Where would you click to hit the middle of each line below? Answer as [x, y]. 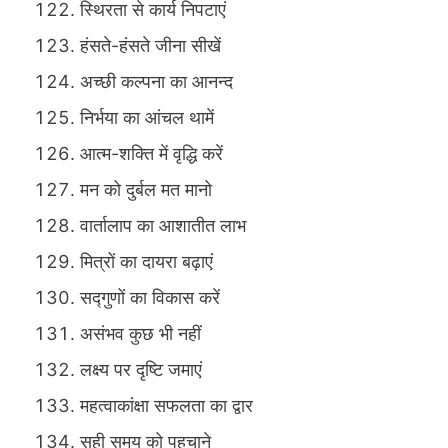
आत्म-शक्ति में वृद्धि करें [151, 154]
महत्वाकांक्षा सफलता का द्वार [166, 406]
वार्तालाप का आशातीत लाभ [163, 226]
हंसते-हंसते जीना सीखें [150, 46]
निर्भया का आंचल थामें [147, 118]
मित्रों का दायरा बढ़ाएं [146, 262]
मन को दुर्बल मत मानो [146, 190]
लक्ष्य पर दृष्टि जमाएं [141, 370]
